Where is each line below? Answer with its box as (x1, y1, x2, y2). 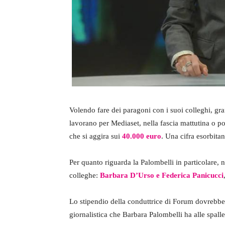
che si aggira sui (69, 132, 120, 141)
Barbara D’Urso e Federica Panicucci (100, 171, 223, 180)
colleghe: (69, 171, 100, 180)
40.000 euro (120, 132, 161, 141)
